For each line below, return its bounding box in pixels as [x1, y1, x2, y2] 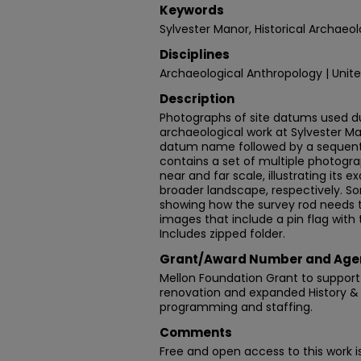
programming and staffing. [160, 299, 313, 315]
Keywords [160, 2, 224, 19]
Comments [160, 324, 232, 341]
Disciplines [160, 46, 230, 63]
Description [160, 90, 234, 107]
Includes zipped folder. [160, 226, 285, 242]
